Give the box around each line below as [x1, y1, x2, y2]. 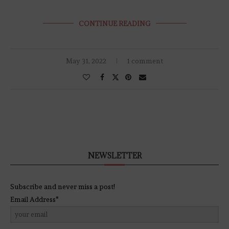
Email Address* [10, 195, 59, 203]
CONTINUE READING [78, 19, 151, 28]
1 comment [127, 56, 163, 65]
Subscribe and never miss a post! [10, 182, 115, 191]
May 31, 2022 [66, 56, 106, 65]
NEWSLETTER [87, 150, 142, 161]
